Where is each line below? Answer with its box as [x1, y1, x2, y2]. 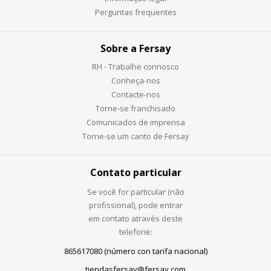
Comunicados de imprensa [86, 116, 185, 128]
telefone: [119, 226, 152, 237]
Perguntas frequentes [94, 6, 177, 18]
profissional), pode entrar [88, 199, 183, 211]
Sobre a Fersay [100, 41, 171, 55]
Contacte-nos [111, 88, 160, 100]
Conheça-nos [111, 74, 160, 86]
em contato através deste [88, 212, 183, 224]
